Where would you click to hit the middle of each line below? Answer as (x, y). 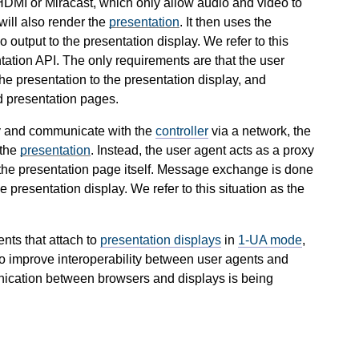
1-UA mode (270, 240)
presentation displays (161, 240)
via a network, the (260, 131)
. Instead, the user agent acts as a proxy (202, 150)
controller (182, 131)
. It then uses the (226, 22)
